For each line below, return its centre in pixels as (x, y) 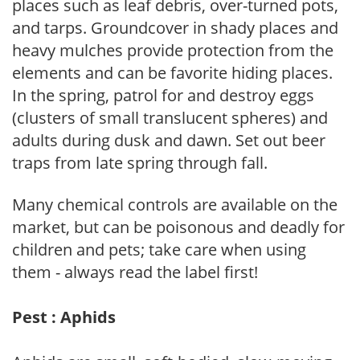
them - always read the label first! (135, 272)
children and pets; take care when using (159, 249)
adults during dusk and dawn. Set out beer (169, 140)
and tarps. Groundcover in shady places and (175, 27)
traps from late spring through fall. (140, 162)
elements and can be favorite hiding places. (172, 72)
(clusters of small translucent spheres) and (170, 117)
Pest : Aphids (64, 317)
